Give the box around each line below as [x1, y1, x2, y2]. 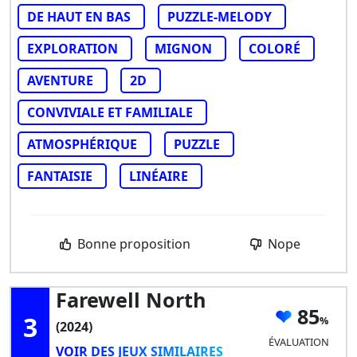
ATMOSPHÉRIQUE [27, 135, 137, 153]
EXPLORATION [27, 39, 118, 57]
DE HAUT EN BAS [27, 7, 131, 25]
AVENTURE [27, 71, 93, 89]
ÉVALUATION [268, 335, 329, 350]
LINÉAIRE [129, 167, 188, 185]
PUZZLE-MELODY [167, 7, 272, 25]
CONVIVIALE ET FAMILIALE [27, 103, 193, 121]
